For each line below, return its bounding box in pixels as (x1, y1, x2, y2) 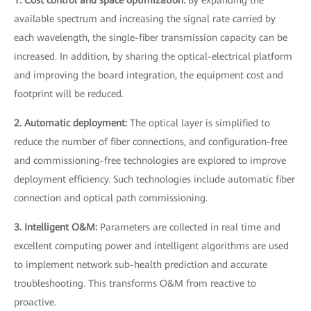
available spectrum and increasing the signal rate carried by (14, 12, 276, 24)
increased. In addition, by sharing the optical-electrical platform (14, 50, 292, 62)
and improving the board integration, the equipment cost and (14, 69, 283, 81)
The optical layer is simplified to (130, 117, 270, 128)
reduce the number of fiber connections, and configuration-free (14, 135, 287, 147)
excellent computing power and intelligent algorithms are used (14, 239, 289, 251)
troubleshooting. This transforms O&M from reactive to (14, 277, 256, 289)
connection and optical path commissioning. (14, 192, 208, 203)
